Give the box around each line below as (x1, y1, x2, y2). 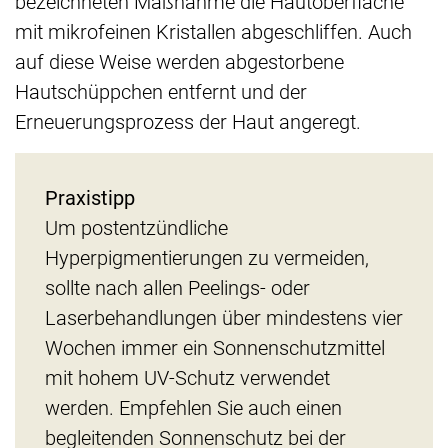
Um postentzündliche (45, 216, 228, 241)
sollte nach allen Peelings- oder (45, 276, 310, 301)
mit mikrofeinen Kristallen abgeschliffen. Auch (15, 20, 412, 45)
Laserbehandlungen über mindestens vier (45, 306, 403, 331)
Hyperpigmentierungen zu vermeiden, (45, 246, 369, 271)
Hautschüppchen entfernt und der (15, 80, 307, 105)
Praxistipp (45, 186, 135, 211)
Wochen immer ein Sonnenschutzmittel (45, 336, 385, 361)
